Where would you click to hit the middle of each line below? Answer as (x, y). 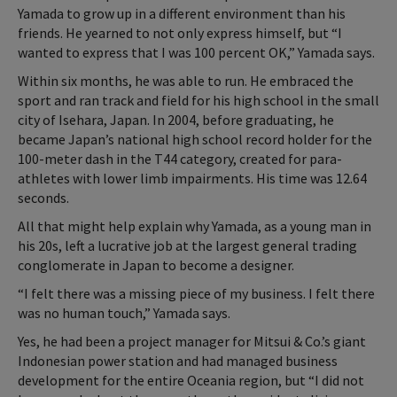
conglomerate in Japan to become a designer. (156, 265)
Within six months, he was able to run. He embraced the (186, 80)
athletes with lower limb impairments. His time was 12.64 (192, 178)
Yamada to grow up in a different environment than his (182, 13)
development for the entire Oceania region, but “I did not (191, 380)
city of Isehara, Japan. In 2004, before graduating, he (176, 119)
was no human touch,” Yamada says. (124, 312)
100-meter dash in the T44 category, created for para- (180, 158)
